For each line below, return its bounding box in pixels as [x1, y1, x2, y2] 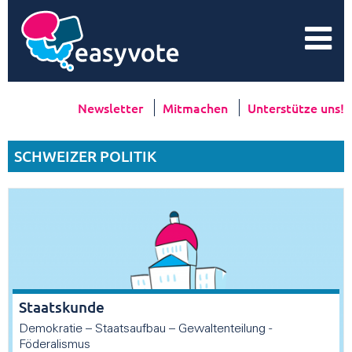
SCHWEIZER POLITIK [14, 146, 156, 166]
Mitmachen [163, 99, 231, 116]
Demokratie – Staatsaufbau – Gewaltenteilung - [19, 322, 272, 335]
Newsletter [78, 99, 146, 116]
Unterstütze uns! [247, 99, 344, 116]
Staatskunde [19, 296, 104, 317]
